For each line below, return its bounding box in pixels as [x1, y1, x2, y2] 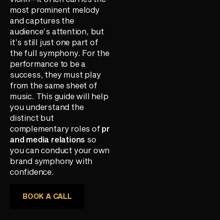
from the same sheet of [10, 81, 97, 90]
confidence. [10, 167, 54, 176]
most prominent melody [10, 5, 100, 14]
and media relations [10, 135, 85, 144]
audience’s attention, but [10, 27, 105, 36]
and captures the [10, 16, 74, 25]
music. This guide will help [10, 91, 109, 101]
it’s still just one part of [10, 37, 98, 47]
